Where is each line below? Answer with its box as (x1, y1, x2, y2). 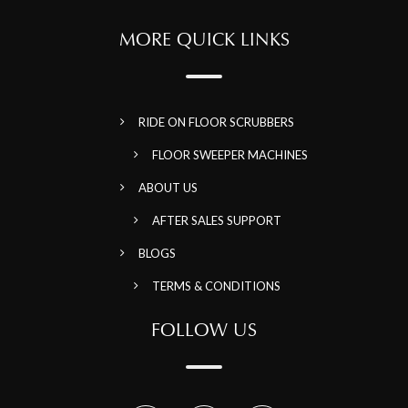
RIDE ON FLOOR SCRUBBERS (138, 115, 294, 130)
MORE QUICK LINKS (118, 29, 290, 51)
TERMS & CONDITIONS (151, 279, 280, 294)
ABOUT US (138, 180, 198, 196)
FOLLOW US (151, 320, 257, 342)
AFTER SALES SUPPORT (151, 213, 281, 229)
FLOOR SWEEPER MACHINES (151, 148, 308, 163)
